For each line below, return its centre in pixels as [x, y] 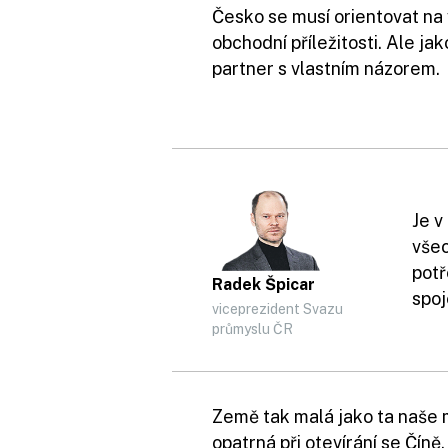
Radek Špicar [263, 284]
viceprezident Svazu [277, 309]
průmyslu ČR [252, 329]
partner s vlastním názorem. [326, 68]
